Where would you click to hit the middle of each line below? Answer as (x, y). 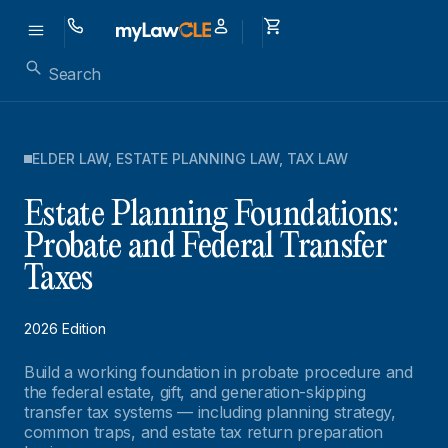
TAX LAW (317, 158)
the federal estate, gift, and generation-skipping (195, 392)
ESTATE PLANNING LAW (197, 158)
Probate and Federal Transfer (206, 247)
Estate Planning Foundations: (211, 215)
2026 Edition (65, 328)
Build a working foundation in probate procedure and (218, 372)
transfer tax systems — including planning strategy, (210, 412)
